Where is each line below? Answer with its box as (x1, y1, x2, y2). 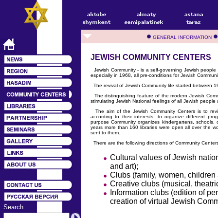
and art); (110, 162, 138, 170)
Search (3, 203, 23, 211)
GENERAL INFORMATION (151, 35, 213, 40)
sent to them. (91, 129, 120, 135)
